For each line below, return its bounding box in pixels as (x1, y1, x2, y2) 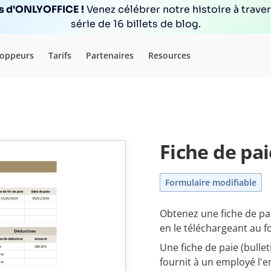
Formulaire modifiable (165, 177, 256, 188)
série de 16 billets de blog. (70, 18, 201, 30)
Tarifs (48, 49, 71, 61)
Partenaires (86, 49, 134, 61)
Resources (148, 49, 191, 61)
